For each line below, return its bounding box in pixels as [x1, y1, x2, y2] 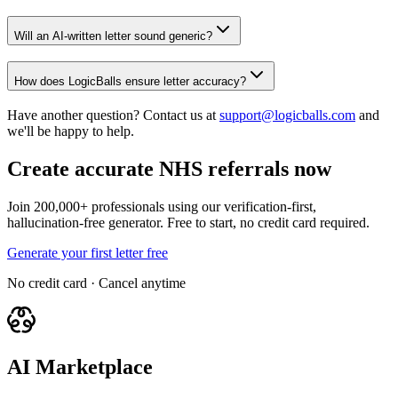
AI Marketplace [7, 354, 153, 378]
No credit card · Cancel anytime [7, 275, 186, 291]
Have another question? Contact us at [7, 107, 216, 123]
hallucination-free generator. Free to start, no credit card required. [7, 214, 370, 230]
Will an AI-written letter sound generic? [14, 28, 212, 43]
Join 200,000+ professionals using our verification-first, [7, 198, 316, 214]
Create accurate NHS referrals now [7, 157, 331, 181]
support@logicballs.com [219, 107, 355, 123]
